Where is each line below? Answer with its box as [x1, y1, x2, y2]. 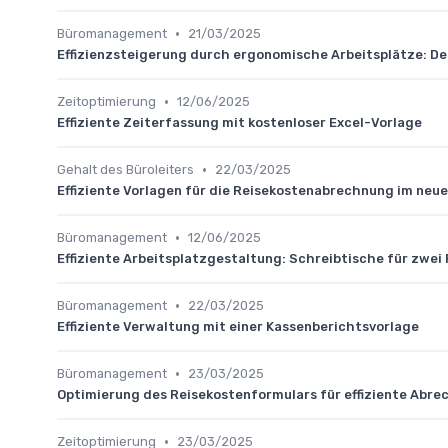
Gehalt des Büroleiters [57, 162, 194, 177]
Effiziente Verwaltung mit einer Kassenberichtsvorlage [57, 319, 419, 334]
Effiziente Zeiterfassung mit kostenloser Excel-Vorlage [57, 115, 422, 130]
